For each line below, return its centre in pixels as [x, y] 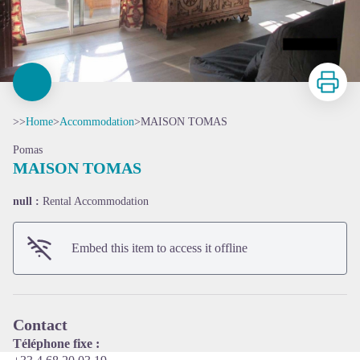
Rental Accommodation [96, 201]
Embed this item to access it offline [160, 248]
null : [28, 201]
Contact [40, 325]
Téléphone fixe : [56, 344]
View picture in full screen [246, 225]
